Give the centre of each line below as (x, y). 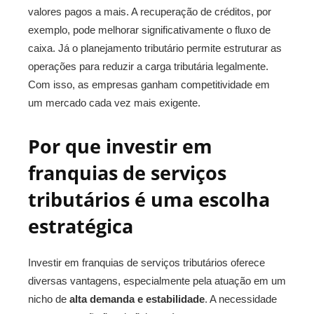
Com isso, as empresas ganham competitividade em (149, 84)
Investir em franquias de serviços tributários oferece (146, 262)
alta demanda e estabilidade (137, 299)
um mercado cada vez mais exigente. (114, 103)
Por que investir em (120, 146)
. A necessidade (241, 299)
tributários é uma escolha (149, 199)
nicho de (49, 299)
